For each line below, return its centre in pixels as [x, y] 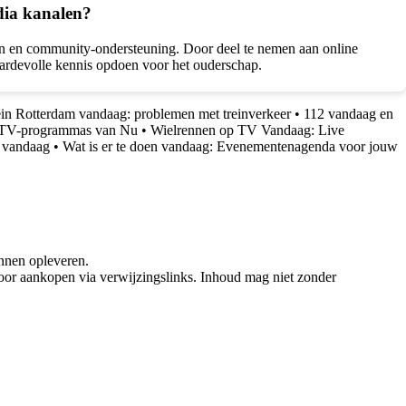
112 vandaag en [348, 113]
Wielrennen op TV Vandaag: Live [247, 130]
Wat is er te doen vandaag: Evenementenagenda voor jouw [230, 146]
